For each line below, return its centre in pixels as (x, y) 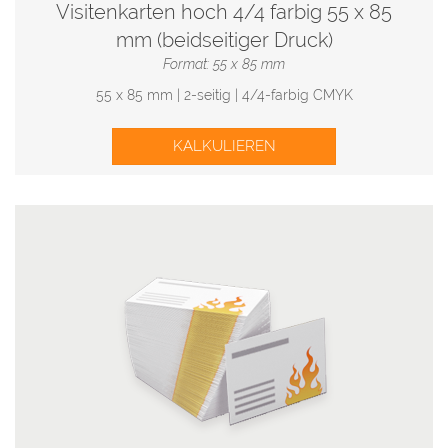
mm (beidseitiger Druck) (224, 40)
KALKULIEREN (224, 145)
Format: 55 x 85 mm (224, 64)
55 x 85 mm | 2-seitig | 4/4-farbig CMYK (224, 94)
